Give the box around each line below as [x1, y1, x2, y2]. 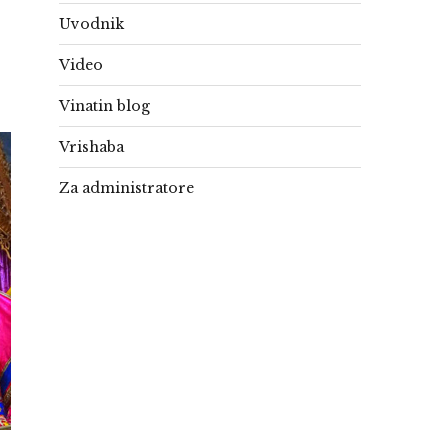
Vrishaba [59, 138, 124, 156]
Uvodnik [59, 15, 124, 33]
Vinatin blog [59, 97, 150, 115]
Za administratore [59, 179, 194, 197]
